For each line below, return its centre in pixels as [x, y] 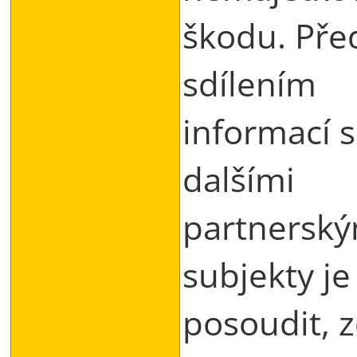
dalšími [239, 178]
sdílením [249, 83]
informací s [269, 131]
